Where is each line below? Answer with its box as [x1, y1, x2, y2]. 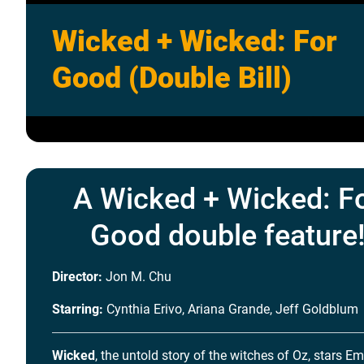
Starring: [52, 301, 103, 317]
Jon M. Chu [102, 269, 171, 284]
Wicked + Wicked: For [52, 24, 337, 58]
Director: [52, 269, 102, 284]
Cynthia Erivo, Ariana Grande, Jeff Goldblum [103, 301, 358, 317]
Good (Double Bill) [52, 61, 292, 95]
